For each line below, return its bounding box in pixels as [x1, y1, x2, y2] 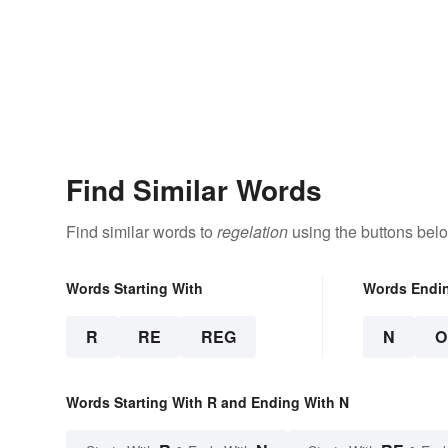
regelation [217, 219, 288, 243]
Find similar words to [66, 219, 217, 243]
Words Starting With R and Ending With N [66, 391, 349, 412]
